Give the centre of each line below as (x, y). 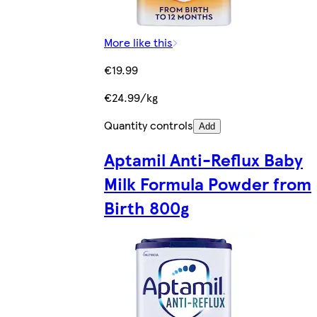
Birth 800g (146, 208)
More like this (138, 42)
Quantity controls (149, 125)
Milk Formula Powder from (208, 184)
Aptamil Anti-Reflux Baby (203, 160)
